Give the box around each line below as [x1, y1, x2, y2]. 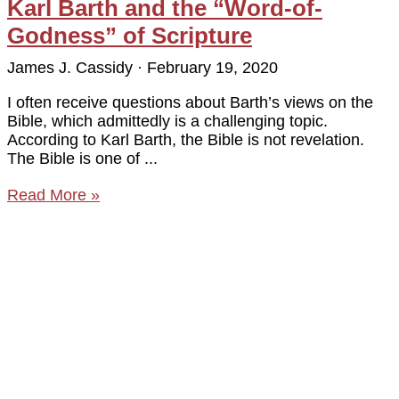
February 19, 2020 [142, 58, 278, 77]
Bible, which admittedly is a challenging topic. [7, 111, 328, 130]
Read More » [7, 185, 100, 204]
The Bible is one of [7, 149, 144, 167]
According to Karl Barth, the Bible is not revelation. [7, 130, 364, 149]
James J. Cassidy [7, 58, 137, 77]
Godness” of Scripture [7, 21, 252, 49]
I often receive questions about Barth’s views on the [7, 93, 373, 111]
